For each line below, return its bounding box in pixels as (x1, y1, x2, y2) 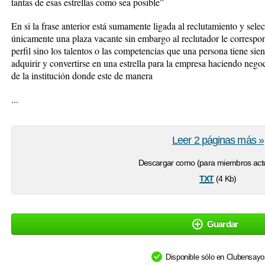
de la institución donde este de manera (11, 69, 153, 82)
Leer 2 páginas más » (172, 134, 264, 146)
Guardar (206, 219, 238, 229)
